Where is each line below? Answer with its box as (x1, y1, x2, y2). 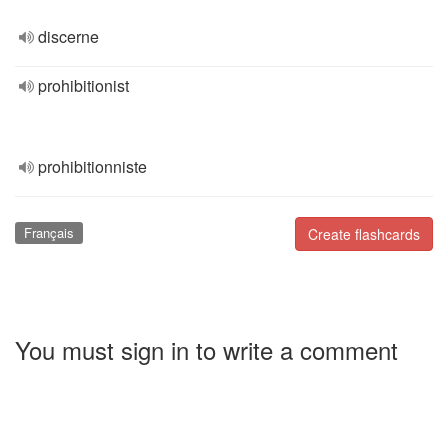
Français (23, 223, 74, 242)
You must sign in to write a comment (15, 331, 398, 367)
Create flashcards (308, 224, 420, 244)
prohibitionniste (38, 155, 147, 178)
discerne (38, 25, 99, 48)
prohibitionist (38, 74, 129, 97)
